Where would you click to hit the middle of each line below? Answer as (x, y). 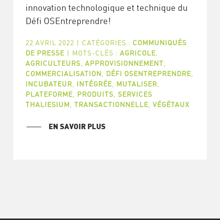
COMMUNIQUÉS (159, 42)
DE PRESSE (45, 53)
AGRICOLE (137, 53)
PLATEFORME (49, 94)
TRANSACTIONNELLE (111, 104)
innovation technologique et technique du (106, 7)
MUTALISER (137, 83)
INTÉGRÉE (94, 83)
